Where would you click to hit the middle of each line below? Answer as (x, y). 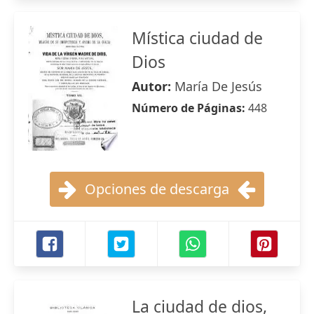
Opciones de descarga (157, 189)
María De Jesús (218, 86)
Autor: (153, 86)
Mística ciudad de (197, 38)
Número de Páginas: (190, 108)
